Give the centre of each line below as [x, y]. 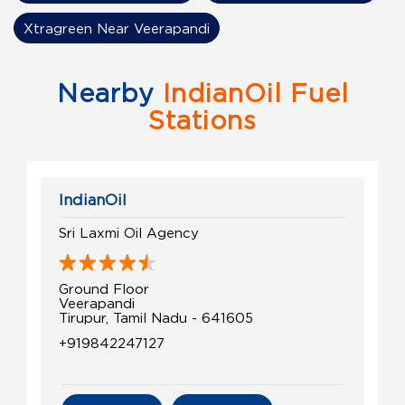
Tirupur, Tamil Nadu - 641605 [156, 318]
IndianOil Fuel [251, 94]
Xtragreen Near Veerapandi [117, 28]
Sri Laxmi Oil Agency [129, 233]
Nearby [105, 94]
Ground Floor [104, 289]
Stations [202, 121]
